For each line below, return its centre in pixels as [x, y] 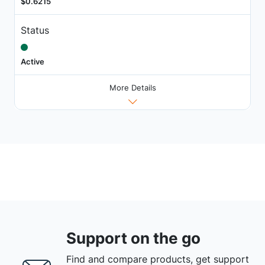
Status [35, 30]
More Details [132, 88]
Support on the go [133, 238]
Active [32, 61]
